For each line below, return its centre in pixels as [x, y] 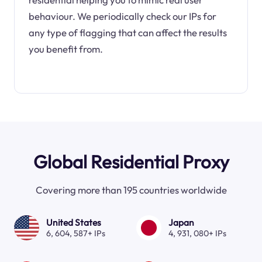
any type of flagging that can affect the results [127, 32]
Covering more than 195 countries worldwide [131, 190]
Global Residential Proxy [131, 161]
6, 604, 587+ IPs [75, 233]
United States [73, 222]
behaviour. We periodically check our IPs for [122, 16]
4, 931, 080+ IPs [197, 233]
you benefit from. [65, 49]
